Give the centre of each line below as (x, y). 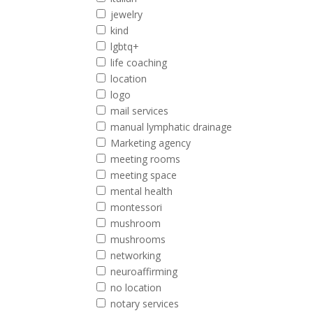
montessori (137, 207)
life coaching (139, 63)
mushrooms (138, 239)
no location (136, 287)
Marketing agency (151, 143)
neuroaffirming (144, 271)
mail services (140, 111)
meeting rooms (146, 159)
